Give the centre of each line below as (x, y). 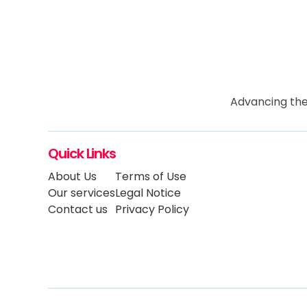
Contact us (78, 210)
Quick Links (82, 154)
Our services (82, 193)
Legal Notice (148, 193)
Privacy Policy (152, 210)
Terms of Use (151, 177)
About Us (72, 177)
